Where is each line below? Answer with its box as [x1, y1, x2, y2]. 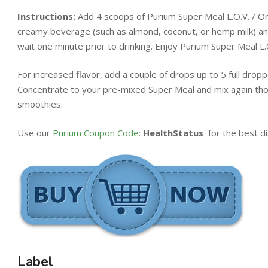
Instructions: [17, 10, 75, 22]
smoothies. [17, 98, 63, 111]
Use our [17, 126, 53, 139]
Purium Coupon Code [53, 126, 139, 139]
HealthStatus [143, 126, 206, 139]
